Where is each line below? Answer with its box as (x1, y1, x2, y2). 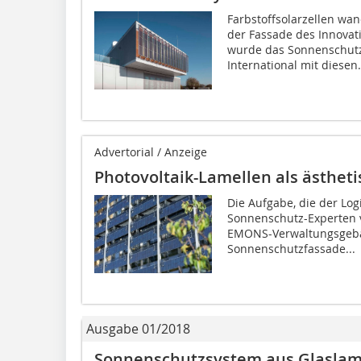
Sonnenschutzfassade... (226, 240, 355, 256)
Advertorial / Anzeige (94, 143, 207, 160)
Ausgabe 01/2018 (86, 319, 190, 338)
